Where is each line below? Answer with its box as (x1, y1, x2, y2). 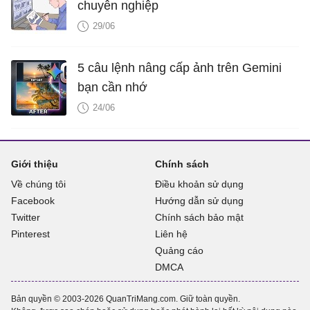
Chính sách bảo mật (154, 212, 244, 223)
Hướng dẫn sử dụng (154, 195, 244, 206)
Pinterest (11, 228, 50, 239)
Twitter (11, 212, 40, 223)
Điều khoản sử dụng (154, 179, 244, 190)
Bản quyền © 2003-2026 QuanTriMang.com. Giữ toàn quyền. (11, 294, 240, 304)
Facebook (11, 195, 55, 206)
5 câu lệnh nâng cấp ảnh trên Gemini (77, 61, 282, 75)
